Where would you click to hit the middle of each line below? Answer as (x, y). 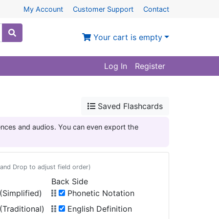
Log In (116, 66)
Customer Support (103, 9)
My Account (43, 9)
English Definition (99, 209)
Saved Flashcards (129, 106)
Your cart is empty (127, 37)
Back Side (70, 181)
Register (150, 66)
